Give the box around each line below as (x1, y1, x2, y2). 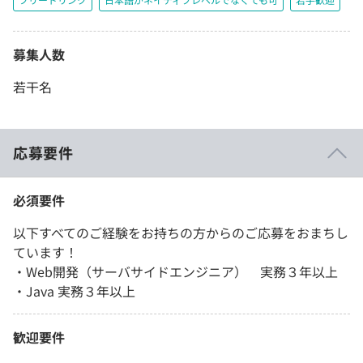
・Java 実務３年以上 (13, 281, 135, 301)
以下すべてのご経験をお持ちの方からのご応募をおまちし (13, 223, 348, 243)
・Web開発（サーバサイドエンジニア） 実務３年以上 (13, 262, 338, 282)
